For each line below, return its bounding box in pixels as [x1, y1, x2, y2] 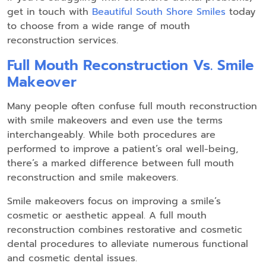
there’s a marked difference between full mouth [7, 156, 234, 171]
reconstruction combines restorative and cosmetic [7, 223, 242, 237]
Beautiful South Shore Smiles [92, 5, 226, 20]
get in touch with [7, 5, 92, 20]
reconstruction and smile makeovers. [7, 170, 178, 185]
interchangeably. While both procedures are [7, 128, 216, 142]
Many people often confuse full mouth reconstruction [7, 99, 257, 114]
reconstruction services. [7, 33, 118, 48]
